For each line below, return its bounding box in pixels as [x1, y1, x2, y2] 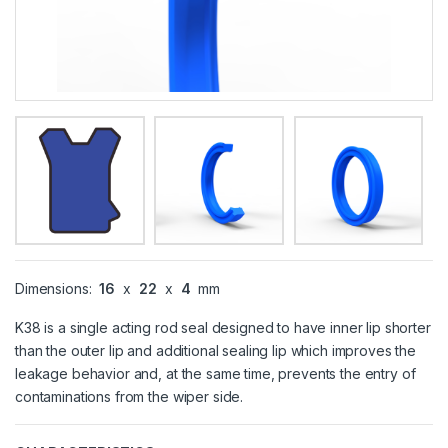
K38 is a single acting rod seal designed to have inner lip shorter [15, 319, 431, 337]
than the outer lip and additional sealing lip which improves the [15, 342, 417, 360]
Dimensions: [15, 280, 96, 298]
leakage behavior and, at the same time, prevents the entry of [15, 365, 416, 383]
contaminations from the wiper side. [15, 388, 244, 406]
